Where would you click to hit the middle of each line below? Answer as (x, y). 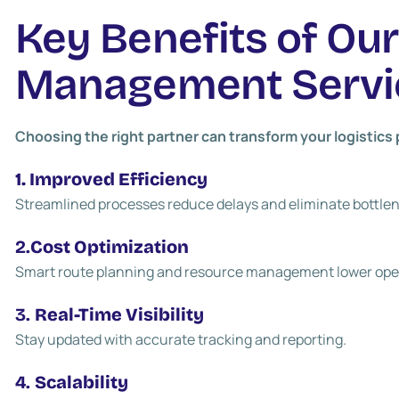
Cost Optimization (110, 247)
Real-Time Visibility (120, 314)
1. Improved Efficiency (112, 179)
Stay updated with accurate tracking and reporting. (181, 339)
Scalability (82, 382)
